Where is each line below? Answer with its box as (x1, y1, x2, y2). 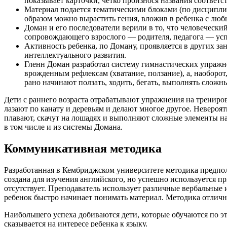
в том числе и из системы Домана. (4, 123, 123, 132)
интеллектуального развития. (24, 51, 126, 60)
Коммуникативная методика (4, 142, 162, 156)
